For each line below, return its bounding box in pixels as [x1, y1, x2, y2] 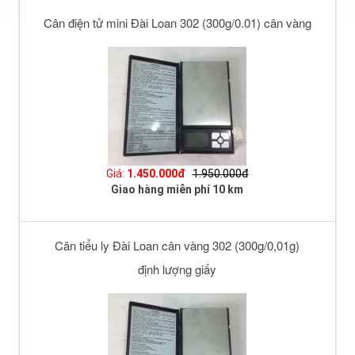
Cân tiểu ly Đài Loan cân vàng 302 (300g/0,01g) [55, 237, 300, 254]
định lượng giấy [138, 261, 216, 278]
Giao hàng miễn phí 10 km [111, 183, 243, 197]
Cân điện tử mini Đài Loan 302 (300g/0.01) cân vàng [43, 14, 311, 32]
